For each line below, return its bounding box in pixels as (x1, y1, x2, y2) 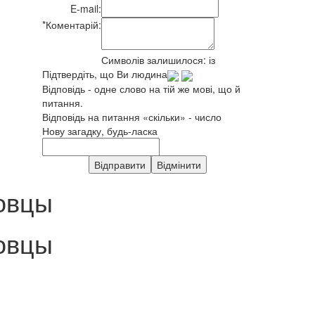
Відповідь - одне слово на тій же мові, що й (42, 81, 240, 96)
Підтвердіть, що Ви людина (42, 67, 167, 82)
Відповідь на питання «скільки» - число (42, 109, 221, 124)
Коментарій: (46, 18, 101, 32)
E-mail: (70, 1, 101, 16)
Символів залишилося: (101, 53, 209, 67)
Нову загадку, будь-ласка (42, 123, 157, 138)
